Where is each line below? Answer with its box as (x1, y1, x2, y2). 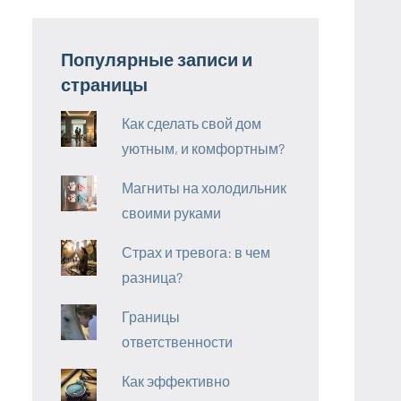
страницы (61, 73, 148, 95)
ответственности (122, 332, 234, 350)
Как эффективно (122, 371, 231, 389)
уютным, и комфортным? (122, 139, 286, 157)
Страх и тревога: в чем (122, 243, 271, 260)
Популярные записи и (61, 47, 252, 70)
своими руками (122, 203, 222, 221)
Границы (122, 307, 181, 325)
